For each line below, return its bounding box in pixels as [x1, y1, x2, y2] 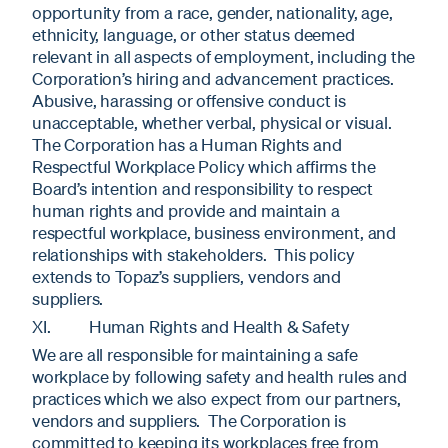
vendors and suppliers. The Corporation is [32, 409, 346, 431]
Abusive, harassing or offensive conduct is [32, 89, 346, 111]
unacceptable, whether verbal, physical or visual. [32, 111, 396, 133]
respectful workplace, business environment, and [32, 221, 397, 243]
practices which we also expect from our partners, [32, 387, 401, 409]
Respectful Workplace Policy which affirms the [32, 155, 376, 177]
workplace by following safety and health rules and [32, 365, 407, 387]
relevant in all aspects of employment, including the [32, 45, 416, 67]
